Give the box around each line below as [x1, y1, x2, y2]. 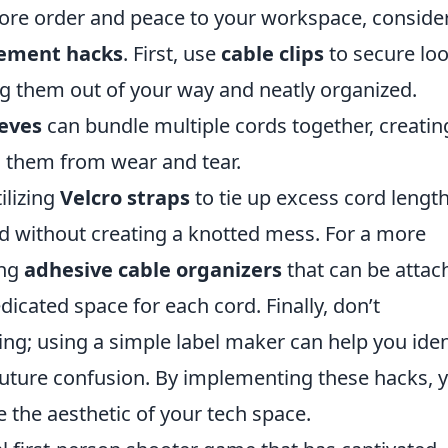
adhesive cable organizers [24, 256, 282, 283]
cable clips [221, 40, 324, 67]
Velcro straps [60, 184, 190, 211]
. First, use [123, 40, 221, 67]
